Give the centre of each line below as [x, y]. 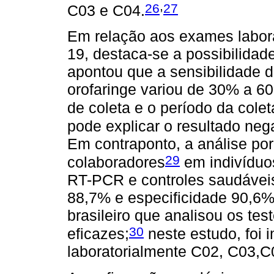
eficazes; [98, 234]
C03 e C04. [106, 10]
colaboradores [116, 162]
